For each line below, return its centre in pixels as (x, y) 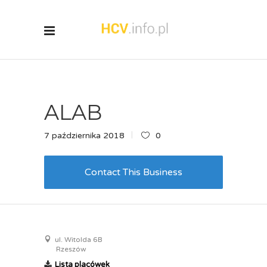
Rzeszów (71, 249)
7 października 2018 (84, 136)
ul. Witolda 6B (78, 240)
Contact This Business (133, 172)
